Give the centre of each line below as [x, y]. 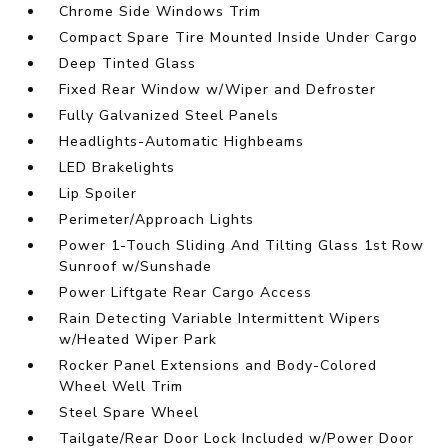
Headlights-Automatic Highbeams [182, 142]
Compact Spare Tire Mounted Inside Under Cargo [239, 38]
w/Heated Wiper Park [138, 340]
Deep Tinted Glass [128, 64]
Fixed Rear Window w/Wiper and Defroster [218, 90]
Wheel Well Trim [121, 387]
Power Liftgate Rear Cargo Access [186, 293]
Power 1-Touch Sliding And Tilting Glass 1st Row [242, 246]
